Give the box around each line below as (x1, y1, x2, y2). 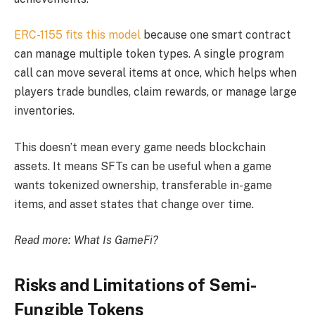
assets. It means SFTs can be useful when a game (14, 159, 271, 173)
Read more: (14, 233, 74, 247)
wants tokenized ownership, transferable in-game (14, 178, 272, 192)
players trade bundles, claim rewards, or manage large (14, 85, 297, 99)
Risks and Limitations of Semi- (14, 274, 257, 295)
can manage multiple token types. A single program (14, 47, 284, 61)
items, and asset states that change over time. (14, 197, 254, 211)
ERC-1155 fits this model (14, 28, 141, 42)
